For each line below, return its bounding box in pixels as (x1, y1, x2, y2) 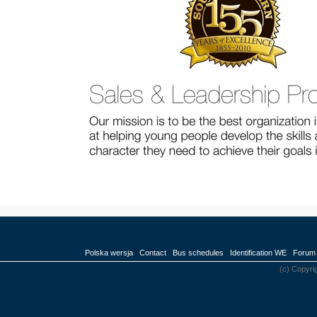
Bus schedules (173, 248, 224, 257)
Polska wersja (85, 248, 133, 257)
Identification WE (230, 248, 287, 257)
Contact (139, 248, 166, 257)
